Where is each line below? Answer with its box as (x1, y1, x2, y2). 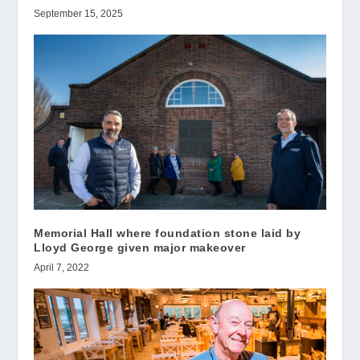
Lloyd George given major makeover (34, 240, 246, 254)
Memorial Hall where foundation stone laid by (34, 226, 301, 239)
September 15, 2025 (34, 7, 124, 19)
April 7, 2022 (34, 261, 90, 273)
